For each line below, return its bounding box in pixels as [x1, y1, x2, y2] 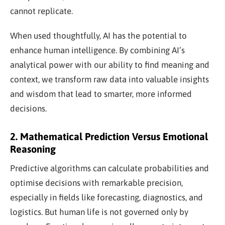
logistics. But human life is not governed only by [10, 207, 188, 217]
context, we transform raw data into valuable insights [10, 74, 209, 85]
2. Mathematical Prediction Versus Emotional [10, 131, 208, 143]
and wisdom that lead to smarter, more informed [10, 89, 192, 99]
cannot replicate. [10, 6, 73, 17]
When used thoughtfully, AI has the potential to [10, 31, 187, 41]
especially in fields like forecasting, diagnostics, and [10, 192, 203, 203]
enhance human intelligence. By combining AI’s [10, 45, 185, 56]
